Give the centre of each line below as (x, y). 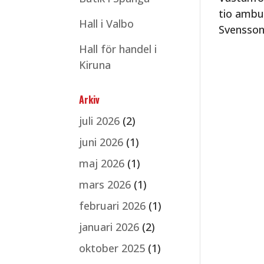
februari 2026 (113, 206)
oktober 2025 (112, 248)
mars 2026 (105, 184)
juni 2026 (101, 142)
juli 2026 (100, 121)
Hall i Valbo (107, 24)
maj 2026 (102, 163)
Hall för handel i (118, 49)
